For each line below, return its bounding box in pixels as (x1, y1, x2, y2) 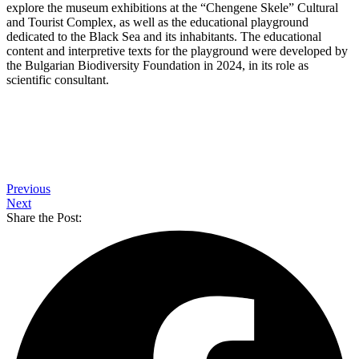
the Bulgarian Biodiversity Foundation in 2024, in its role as (6, 58, 309, 72)
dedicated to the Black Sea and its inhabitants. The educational (6, 29, 321, 43)
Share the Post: (6, 210, 82, 224)
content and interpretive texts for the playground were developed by (6, 43, 348, 58)
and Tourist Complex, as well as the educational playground (6, 14, 309, 29)
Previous (6, 181, 50, 196)
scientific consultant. (6, 72, 109, 87)
